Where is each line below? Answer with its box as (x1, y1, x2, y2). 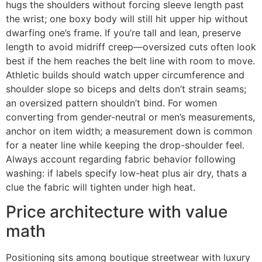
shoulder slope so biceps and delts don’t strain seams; (6, 82, 246, 95)
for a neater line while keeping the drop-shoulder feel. (6, 139, 244, 151)
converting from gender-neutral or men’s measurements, (6, 111, 255, 123)
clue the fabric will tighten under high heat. (6, 181, 195, 193)
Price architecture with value (6, 201, 227, 222)
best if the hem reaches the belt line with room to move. (6, 54, 255, 67)
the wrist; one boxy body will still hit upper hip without (6, 12, 248, 25)
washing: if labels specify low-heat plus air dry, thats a (6, 167, 247, 179)
